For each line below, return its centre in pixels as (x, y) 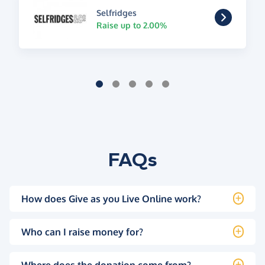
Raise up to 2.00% (131, 25)
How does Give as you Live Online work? (111, 198)
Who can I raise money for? (82, 232)
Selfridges (116, 12)
